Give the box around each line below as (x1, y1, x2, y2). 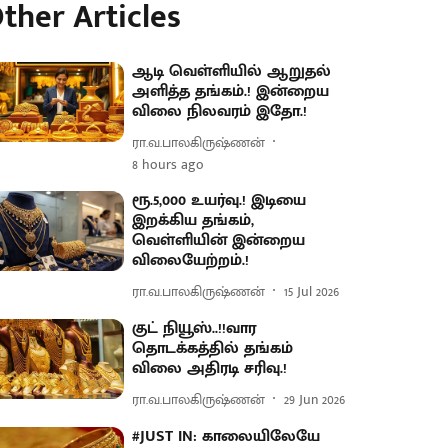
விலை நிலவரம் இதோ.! (132, 98, 308, 125)
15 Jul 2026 (284, 279, 340, 303)
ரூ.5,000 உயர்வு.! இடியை (132, 187, 307, 214)
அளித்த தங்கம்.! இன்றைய (132, 78, 330, 105)
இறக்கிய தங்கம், (132, 207, 255, 234)
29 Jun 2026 (284, 387, 346, 411)
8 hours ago (132, 153, 205, 176)
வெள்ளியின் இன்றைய (132, 227, 306, 254)
